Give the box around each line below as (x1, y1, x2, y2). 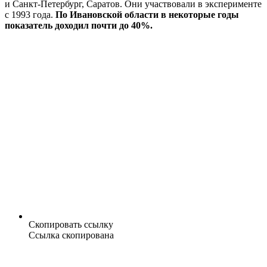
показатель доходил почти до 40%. (5, 20, 153, 31)
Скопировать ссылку (29, 219, 113, 230)
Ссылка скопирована (29, 230, 114, 241)
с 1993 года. (5, 10, 55, 20)
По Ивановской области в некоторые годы (55, 10, 239, 20)
